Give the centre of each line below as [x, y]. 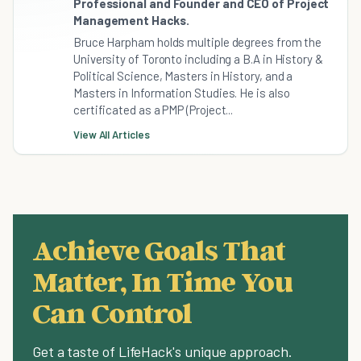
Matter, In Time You [162, 281]
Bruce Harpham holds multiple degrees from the [198, 42]
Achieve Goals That [159, 249]
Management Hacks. [131, 20]
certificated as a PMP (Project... [154, 110]
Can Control [112, 312]
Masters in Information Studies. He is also [182, 93]
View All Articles [112, 135]
